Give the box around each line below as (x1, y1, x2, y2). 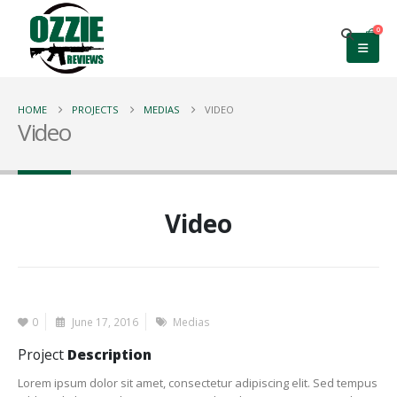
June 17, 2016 (69, 315, 139, 329)
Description (67, 345, 152, 364)
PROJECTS (72, 103, 119, 116)
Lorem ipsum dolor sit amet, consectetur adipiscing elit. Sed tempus (18, 375, 378, 391)
